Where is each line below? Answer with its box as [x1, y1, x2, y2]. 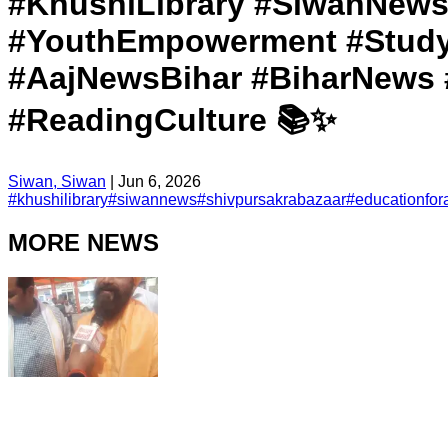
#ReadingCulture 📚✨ [8, 102, 336, 139]
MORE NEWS [8, 228, 159, 256]
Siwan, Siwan [8, 172, 106, 190]
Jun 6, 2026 [118, 172, 201, 190]
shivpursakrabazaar [206, 190, 346, 208]
